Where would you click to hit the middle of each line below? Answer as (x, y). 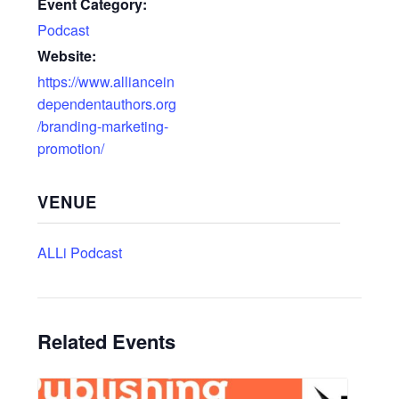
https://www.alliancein (106, 81)
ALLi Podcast (80, 252)
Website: (67, 55)
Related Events (107, 341)
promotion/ (71, 148)
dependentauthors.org (107, 103)
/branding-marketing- (103, 126)
